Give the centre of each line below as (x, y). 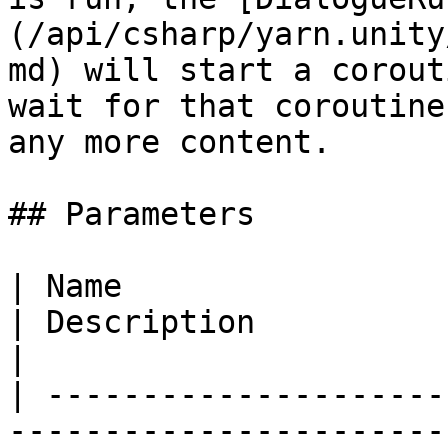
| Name (65, 286)
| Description (131, 322)
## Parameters (131, 214)
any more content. (169, 142)
